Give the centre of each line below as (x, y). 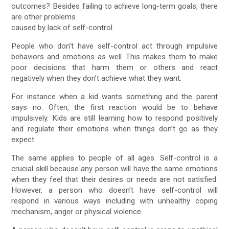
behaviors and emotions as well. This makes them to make (114, 56)
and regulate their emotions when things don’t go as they (114, 129)
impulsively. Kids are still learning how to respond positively (114, 118)
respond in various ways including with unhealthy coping (114, 201)
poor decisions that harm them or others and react (114, 67)
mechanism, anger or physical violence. (77, 212)
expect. (24, 140)
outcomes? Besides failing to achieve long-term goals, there (114, 6)
